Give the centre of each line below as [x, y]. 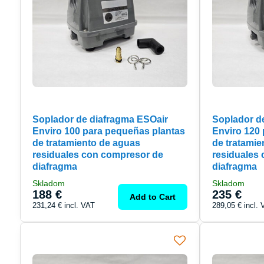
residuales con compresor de [98, 155]
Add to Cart [153, 197]
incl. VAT [79, 206]
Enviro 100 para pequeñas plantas [108, 131]
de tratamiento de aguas [86, 143]
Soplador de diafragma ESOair [100, 120]
